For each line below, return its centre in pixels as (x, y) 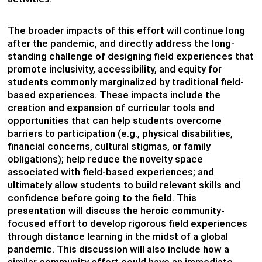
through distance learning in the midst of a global (118, 236)
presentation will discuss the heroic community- (116, 210)
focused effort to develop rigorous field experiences (127, 223)
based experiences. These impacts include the (114, 94)
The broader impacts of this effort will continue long (126, 30)
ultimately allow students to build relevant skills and (124, 185)
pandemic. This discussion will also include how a (118, 249)
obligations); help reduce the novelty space (105, 159)
